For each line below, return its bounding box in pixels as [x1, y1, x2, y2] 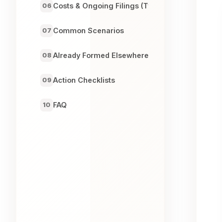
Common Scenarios [53, 26, 124, 35]
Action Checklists [53, 76, 115, 85]
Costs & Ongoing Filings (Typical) [53, 1, 171, 10]
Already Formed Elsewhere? [53, 51, 153, 60]
